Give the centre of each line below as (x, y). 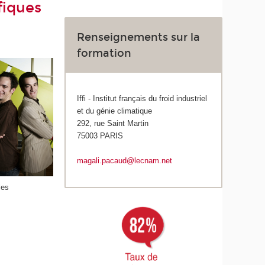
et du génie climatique (115, 111)
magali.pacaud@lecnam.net (125, 161)
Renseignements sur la (139, 38)
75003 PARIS (100, 136)
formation (104, 54)
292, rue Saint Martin (113, 124)
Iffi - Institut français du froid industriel (142, 99)
